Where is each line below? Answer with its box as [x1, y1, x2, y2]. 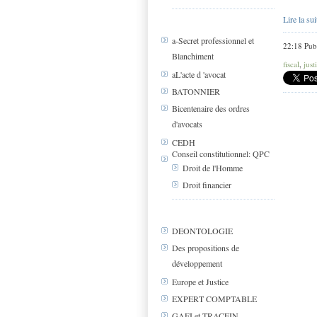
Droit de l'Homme [183, 162, 243, 174]
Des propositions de [172, 242, 239, 254]
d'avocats [172, 118, 202, 129]
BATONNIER [172, 86, 220, 98]
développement [172, 258, 222, 269]
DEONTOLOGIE [172, 225, 233, 237]
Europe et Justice [172, 276, 229, 288]
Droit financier [183, 179, 231, 191]
